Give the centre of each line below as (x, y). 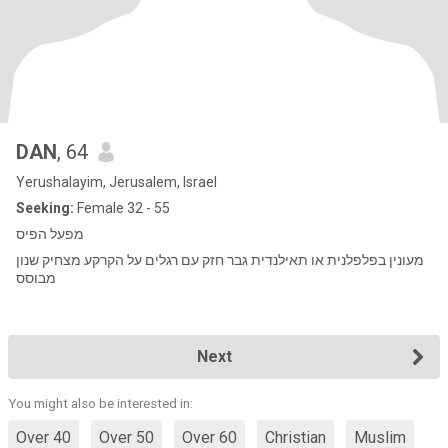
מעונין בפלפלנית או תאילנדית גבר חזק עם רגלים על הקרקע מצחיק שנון (201, 260)
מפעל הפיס (50, 234)
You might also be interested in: (100, 403)
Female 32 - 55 (122, 208)
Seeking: (45, 208)
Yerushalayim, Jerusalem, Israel (116, 182)
